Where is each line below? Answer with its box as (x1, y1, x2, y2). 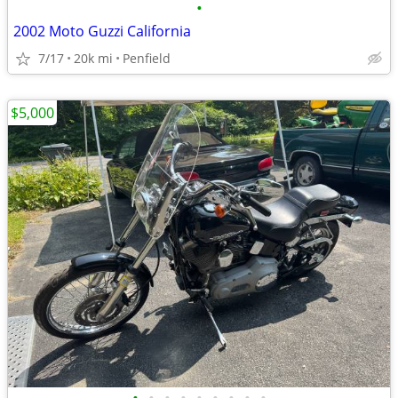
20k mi (74, 50, 113, 67)
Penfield (123, 50, 171, 67)
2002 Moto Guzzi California (13, 21, 191, 41)
